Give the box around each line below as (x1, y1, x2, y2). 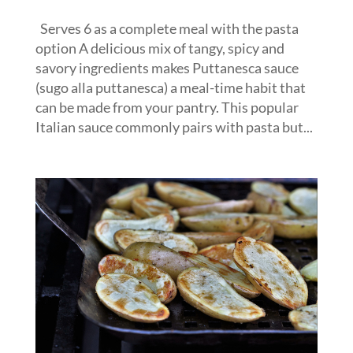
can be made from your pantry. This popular (35, 98, 299, 116)
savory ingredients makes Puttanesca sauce (35, 58, 299, 76)
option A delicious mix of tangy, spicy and (35, 39, 284, 57)
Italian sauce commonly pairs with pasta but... (35, 117, 313, 136)
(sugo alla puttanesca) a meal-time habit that (35, 78, 306, 96)
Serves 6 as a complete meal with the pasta (35, 19, 299, 37)
